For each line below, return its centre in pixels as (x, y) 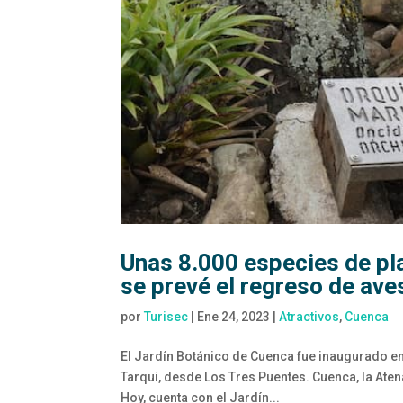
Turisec (166, 317)
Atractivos (309, 317)
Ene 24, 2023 (234, 317)
